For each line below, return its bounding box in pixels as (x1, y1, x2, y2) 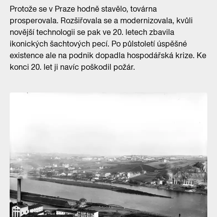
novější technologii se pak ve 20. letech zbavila (10, 27, 174, 38)
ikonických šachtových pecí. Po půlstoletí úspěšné (10, 38, 187, 50)
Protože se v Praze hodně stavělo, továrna (10, 3, 157, 15)
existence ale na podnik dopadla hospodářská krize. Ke (10, 50, 206, 62)
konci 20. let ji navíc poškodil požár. (10, 62, 135, 73)
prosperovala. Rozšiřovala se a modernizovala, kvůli (10, 15, 193, 27)
